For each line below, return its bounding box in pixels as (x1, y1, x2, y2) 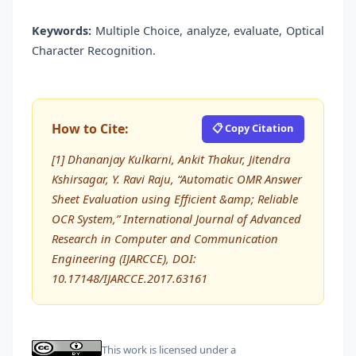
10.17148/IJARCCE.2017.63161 (52, 269, 207, 286)
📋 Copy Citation (212, 120, 294, 135)
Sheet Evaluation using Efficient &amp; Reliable (52, 190, 298, 207)
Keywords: (32, 23, 91, 39)
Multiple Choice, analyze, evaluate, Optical (91, 23, 324, 39)
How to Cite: (52, 120, 129, 138)
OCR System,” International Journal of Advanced (52, 210, 301, 226)
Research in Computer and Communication (52, 230, 278, 246)
